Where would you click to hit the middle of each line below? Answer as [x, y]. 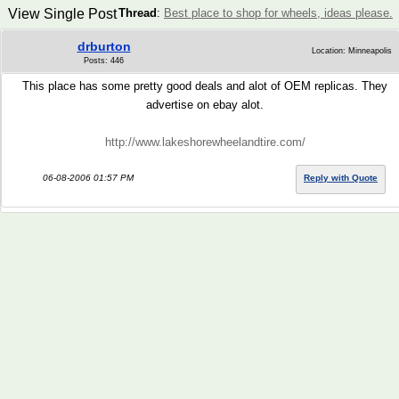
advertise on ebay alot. [205, 105]
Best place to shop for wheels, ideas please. [278, 13]
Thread [138, 13]
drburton [104, 46]
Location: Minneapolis [352, 51]
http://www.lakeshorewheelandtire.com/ [205, 142]
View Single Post [62, 14]
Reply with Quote [341, 178]
